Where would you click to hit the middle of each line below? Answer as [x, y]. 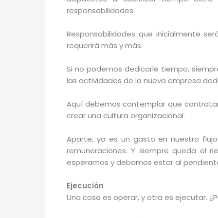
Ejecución [85, 186]
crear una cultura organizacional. [126, 116]
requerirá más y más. [105, 46]
